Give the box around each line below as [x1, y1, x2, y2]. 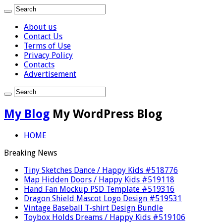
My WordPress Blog [53, 107, 162, 121]
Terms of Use [24, 41, 71, 51]
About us [24, 22, 56, 32]
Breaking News [4, 148, 57, 158]
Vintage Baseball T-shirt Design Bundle [24, 203, 163, 213]
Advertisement [24, 69, 76, 79]
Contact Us [24, 32, 62, 41]
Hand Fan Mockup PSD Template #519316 [24, 184, 174, 194]
